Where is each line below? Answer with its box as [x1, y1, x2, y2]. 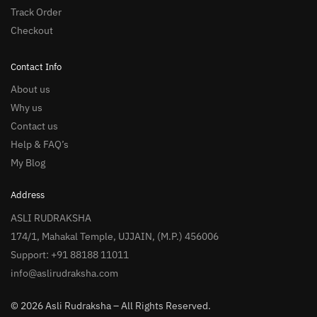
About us [11, 83, 50, 96]
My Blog [11, 156, 45, 170]
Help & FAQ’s [11, 138, 69, 151]
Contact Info [11, 60, 62, 73]
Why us [11, 101, 42, 115]
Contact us [11, 120, 58, 133]
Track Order [11, 5, 62, 18]
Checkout [11, 23, 53, 37]
